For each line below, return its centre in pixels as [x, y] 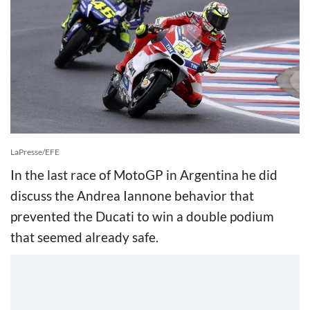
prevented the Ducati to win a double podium [142, 216]
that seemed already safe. [84, 237]
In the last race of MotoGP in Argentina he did [144, 174]
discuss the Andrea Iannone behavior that [132, 195]
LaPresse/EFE [35, 152]
